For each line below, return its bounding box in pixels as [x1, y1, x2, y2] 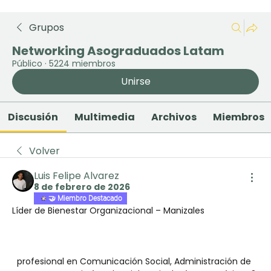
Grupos [29, 21, 64, 34]
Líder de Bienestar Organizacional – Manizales [12, 204, 204, 217]
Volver [29, 144, 60, 158]
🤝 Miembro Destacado [48, 194, 122, 203]
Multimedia [74, 110, 135, 124]
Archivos [151, 110, 197, 124]
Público [12, 57, 42, 70]
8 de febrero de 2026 [34, 181, 130, 193]
